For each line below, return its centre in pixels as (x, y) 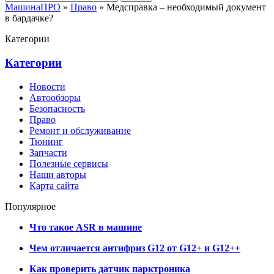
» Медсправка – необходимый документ (181, 7)
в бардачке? (29, 18)
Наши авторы (58, 174)
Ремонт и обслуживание (80, 130)
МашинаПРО (33, 7)
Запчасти (48, 152)
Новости (47, 86)
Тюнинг (46, 141)
